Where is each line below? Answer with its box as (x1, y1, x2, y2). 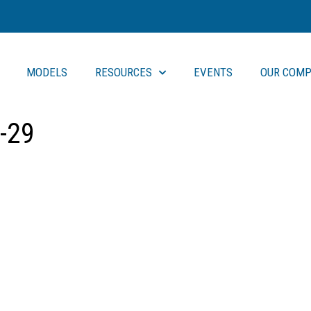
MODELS (26, 65, 67, 80)
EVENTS (193, 65, 233, 80)
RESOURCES (94, 65, 152, 80)
